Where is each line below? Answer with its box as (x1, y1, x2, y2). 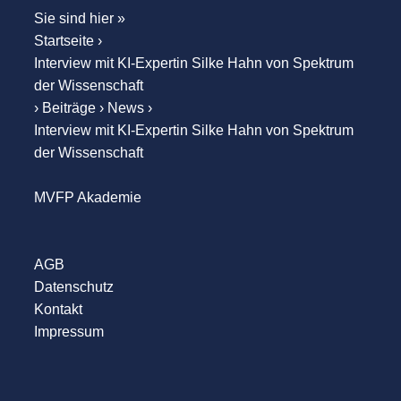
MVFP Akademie (33, 190, 141, 206)
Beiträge (41, 100, 96, 116)
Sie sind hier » (33, 11, 125, 27)
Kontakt (33, 302, 82, 318)
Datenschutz (33, 279, 114, 295)
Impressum (33, 324, 104, 340)
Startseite (33, 33, 94, 49)
